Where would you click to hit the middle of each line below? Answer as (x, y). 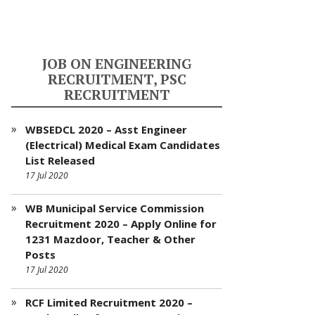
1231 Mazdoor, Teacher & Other (110, 239)
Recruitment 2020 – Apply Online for (121, 224)
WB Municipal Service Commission (115, 208)
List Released (60, 160)
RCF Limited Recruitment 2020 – (109, 302)
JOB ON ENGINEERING (117, 64)
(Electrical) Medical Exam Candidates (123, 145)
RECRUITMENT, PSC (117, 79)
